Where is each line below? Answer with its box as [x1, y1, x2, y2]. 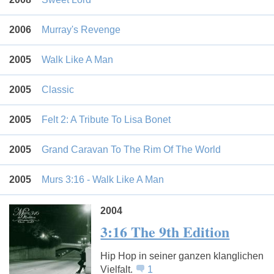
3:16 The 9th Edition [100, 221, 230, 243]
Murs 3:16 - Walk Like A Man [42, 174, 164, 185]
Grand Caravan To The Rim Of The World [42, 144, 221, 155]
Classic [42, 84, 74, 95]
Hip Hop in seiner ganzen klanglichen [100, 251, 264, 262]
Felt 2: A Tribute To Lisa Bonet [42, 114, 171, 125]
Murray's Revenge [42, 24, 120, 35]
